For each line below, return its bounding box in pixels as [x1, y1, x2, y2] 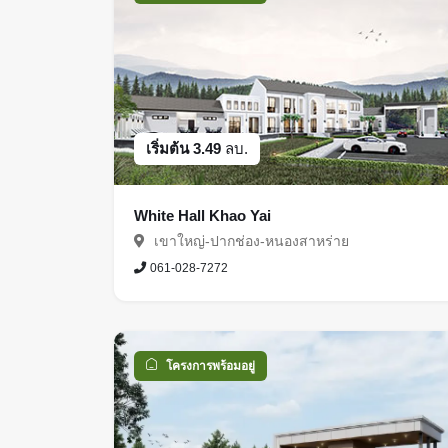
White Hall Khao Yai [134, 206, 271, 224]
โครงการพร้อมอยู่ [166, 358, 255, 373]
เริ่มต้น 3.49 [146, 139, 225, 157]
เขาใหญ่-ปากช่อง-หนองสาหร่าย [150, 232, 349, 249]
